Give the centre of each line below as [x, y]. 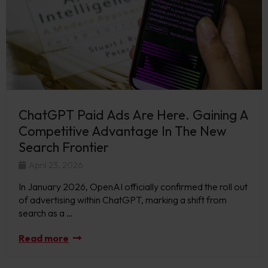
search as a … [46, 213]
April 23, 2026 [55, 165]
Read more [44, 238]
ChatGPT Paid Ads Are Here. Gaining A [133, 115]
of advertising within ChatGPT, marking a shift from [123, 200]
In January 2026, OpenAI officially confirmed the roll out [133, 186]
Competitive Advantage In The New [123, 131]
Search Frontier [65, 147]
